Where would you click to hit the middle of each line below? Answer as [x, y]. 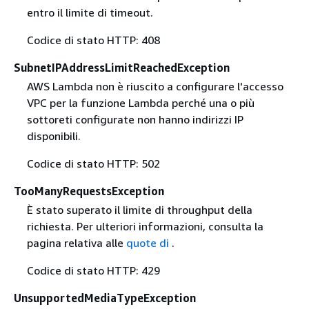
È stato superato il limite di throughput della [139, 210]
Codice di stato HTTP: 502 [93, 163]
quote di [149, 243]
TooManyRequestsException [89, 191]
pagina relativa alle [76, 243]
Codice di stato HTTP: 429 [93, 270]
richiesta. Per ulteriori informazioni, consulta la [145, 226]
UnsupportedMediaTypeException [105, 298]
